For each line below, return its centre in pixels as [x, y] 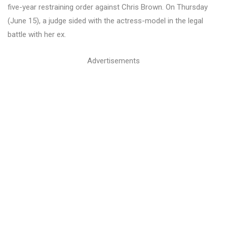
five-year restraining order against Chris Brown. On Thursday [108, 7]
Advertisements [113, 61]
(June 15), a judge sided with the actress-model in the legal [105, 21]
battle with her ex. [37, 34]
